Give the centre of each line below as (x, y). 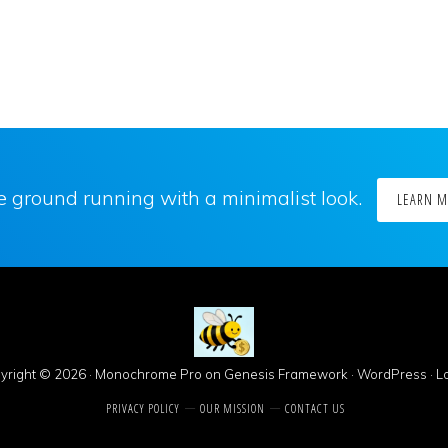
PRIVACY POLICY (142, 408)
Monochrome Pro (148, 374)
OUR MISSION (232, 408)
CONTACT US (314, 408)
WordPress (391, 374)
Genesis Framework (285, 374)
